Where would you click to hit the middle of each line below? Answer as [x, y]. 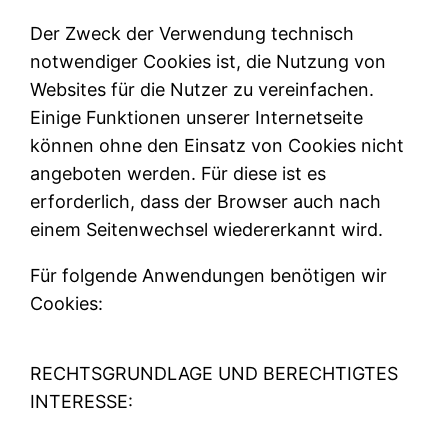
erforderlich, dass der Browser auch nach [206, 202]
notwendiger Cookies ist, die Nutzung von [208, 62]
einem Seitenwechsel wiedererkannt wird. [207, 230]
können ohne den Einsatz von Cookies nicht [217, 146]
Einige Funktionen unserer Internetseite [197, 118]
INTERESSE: [82, 402]
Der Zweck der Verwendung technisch [192, 34]
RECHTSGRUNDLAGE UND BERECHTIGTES [214, 374]
